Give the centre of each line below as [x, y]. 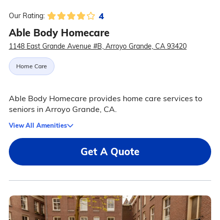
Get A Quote [110, 152]
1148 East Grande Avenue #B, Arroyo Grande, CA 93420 [97, 46]
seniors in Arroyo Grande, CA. [63, 109]
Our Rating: [27, 16]
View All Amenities [38, 125]
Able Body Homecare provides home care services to [105, 98]
